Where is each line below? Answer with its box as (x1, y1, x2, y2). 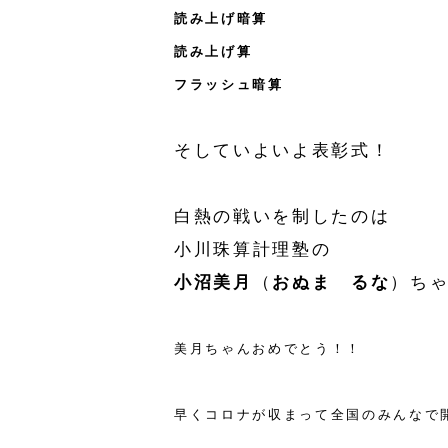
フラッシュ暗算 (174, 77, 284, 92)
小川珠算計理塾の (174, 240, 332, 259)
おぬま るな (272, 273, 391, 292)
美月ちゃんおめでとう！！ (174, 341, 362, 356)
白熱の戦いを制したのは (174, 207, 391, 226)
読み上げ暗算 (174, 11, 268, 26)
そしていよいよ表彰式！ (174, 141, 391, 160)
